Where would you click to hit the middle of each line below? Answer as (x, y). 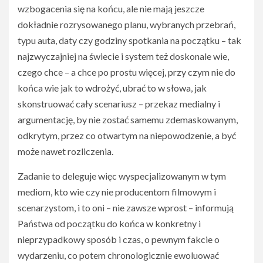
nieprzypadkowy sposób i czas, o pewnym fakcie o (119, 239)
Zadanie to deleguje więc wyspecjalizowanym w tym (122, 176)
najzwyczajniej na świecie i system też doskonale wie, (123, 56)
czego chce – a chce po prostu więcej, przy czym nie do (127, 72)
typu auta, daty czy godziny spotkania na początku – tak (129, 40)
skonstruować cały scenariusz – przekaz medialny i (119, 104)
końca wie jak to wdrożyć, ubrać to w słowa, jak (112, 88)
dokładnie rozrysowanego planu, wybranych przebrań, (127, 24)
